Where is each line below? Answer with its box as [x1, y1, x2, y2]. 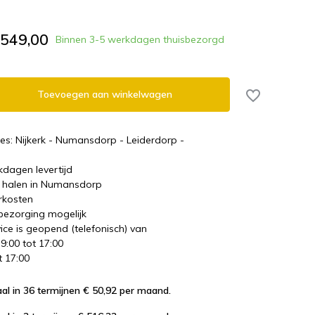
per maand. [117, 283, 171, 297]
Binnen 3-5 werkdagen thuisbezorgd [56, 33, 224, 46]
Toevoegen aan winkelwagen [37, 88, 172, 101]
